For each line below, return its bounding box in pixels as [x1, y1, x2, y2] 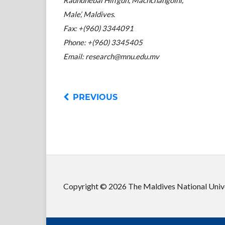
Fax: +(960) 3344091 [63, 23, 134, 33]
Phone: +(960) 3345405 [63, 37, 143, 47]
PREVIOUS [73, 92, 118, 102]
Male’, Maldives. [63, 9, 116, 19]
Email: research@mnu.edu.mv [63, 51, 160, 61]
